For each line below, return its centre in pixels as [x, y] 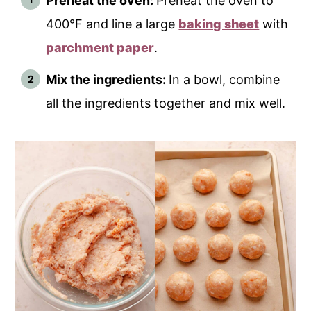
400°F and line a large [112, 24]
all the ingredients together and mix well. [166, 103]
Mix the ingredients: [108, 79]
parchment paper [100, 47]
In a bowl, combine [225, 79]
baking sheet [219, 24]
